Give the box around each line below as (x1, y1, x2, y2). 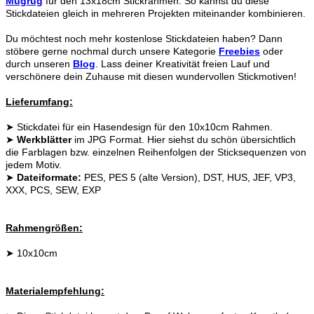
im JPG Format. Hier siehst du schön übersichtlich (71, 133, 296, 145)
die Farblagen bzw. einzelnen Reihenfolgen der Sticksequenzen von (6, 146, 306, 158)
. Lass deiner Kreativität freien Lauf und (95, 57, 270, 69)
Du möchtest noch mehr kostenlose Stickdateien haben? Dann (6, 32, 282, 44)
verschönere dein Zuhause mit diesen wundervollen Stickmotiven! (6, 70, 296, 82)
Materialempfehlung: (6, 285, 104, 296)
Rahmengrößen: (6, 221, 83, 233)
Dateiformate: (17, 171, 81, 183)
